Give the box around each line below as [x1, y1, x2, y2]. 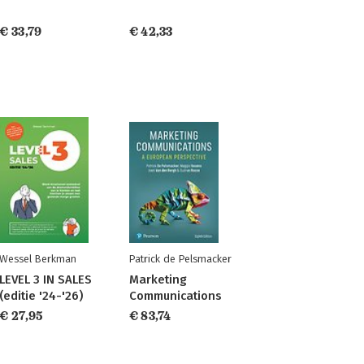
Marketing [128, 272, 187, 287]
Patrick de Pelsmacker [128, 253, 232, 265]
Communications [128, 288, 222, 303]
